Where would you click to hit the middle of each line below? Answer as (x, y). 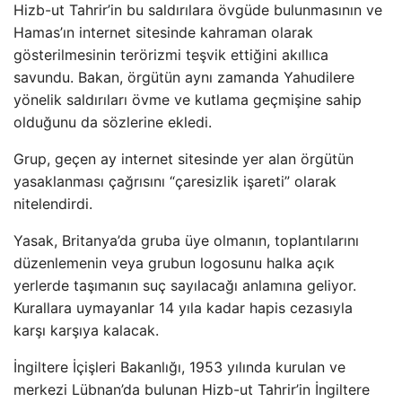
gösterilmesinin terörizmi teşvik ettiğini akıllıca (171, 55)
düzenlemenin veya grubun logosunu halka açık (174, 263)
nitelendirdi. (53, 204)
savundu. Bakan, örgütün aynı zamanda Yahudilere (184, 77)
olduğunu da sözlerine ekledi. (113, 122)
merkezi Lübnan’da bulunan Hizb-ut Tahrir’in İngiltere (192, 389)
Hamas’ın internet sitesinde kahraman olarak (163, 32)
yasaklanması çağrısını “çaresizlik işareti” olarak (175, 181)
